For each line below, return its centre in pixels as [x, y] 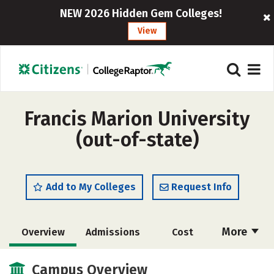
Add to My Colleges [91, 187]
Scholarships [46, 260]
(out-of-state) [137, 139]
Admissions [113, 232]
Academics [182, 260]
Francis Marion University [137, 119]
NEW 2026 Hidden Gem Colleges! [141, 13]
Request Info [202, 187]
